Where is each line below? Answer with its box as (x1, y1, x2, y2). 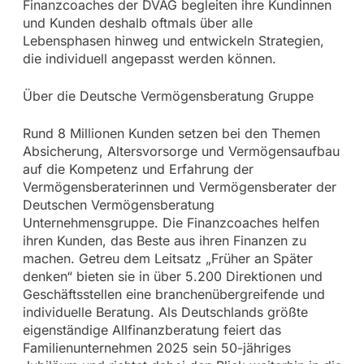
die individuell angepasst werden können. (22, 50, 276, 67)
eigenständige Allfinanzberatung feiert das (22, 321, 281, 338)
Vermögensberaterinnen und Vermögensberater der (22, 178, 336, 195)
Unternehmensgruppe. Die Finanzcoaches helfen (22, 214, 319, 231)
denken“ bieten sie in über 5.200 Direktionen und (22, 267, 323, 284)
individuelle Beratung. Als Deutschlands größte (22, 303, 308, 320)
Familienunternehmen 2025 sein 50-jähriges (22, 339, 291, 356)
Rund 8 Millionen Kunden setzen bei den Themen (22, 124, 320, 141)
